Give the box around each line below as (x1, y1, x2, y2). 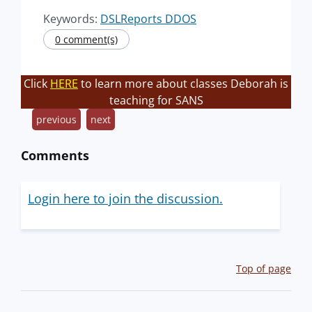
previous (36, 113, 77, 126)
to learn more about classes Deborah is (78, 76, 288, 91)
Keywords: (43, 11, 100, 26)
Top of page (236, 262, 291, 275)
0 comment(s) (55, 33, 118, 46)
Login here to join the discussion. (28, 190, 223, 207)
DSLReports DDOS (100, 11, 196, 26)
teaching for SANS (109, 93, 203, 108)
